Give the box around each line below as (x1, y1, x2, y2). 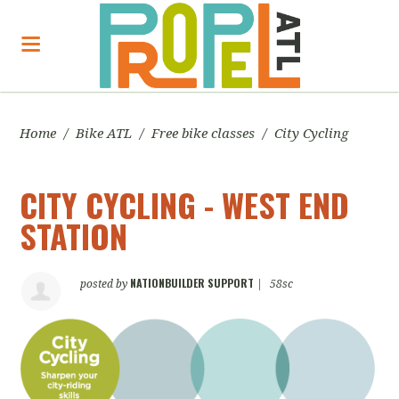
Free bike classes (151, 126, 256, 142)
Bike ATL (76, 126, 133, 142)
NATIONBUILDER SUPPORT (130, 275, 255, 290)
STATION (20, 212, 128, 259)
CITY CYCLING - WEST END (20, 181, 350, 228)
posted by (80, 278, 131, 290)
